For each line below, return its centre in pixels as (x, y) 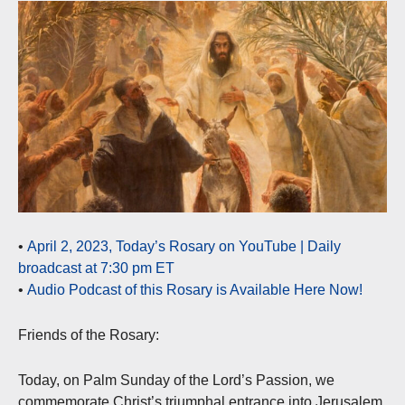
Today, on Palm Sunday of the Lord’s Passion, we (176, 380)
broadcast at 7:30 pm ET (96, 268)
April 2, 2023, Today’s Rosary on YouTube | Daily (184, 246)
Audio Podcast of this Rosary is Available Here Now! (195, 289)
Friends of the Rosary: (89, 334)
